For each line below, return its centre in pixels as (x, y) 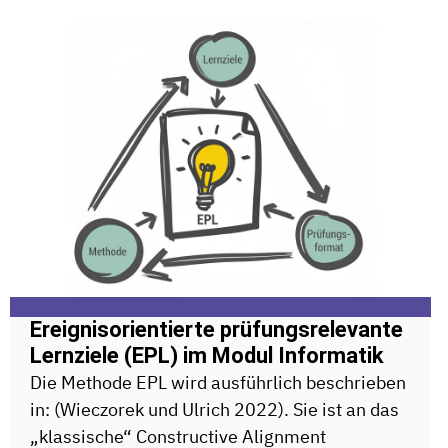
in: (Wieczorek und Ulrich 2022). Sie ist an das (214, 410)
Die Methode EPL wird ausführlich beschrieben (218, 383)
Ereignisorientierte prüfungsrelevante (216, 330)
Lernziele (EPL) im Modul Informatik (207, 356)
